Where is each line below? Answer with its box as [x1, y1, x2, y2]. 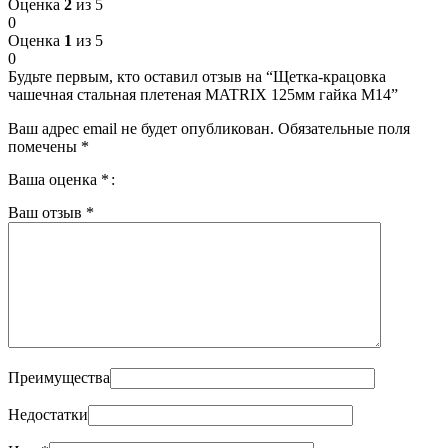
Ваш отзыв [8, 203, 86, 221]
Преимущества [8, 368, 110, 386]
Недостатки [8, 405, 88, 423]
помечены [8, 137, 81, 155]
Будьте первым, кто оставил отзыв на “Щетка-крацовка [8, 67, 386, 85]
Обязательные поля [278, 119, 410, 137]
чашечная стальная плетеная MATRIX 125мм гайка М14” [8, 85, 398, 103]
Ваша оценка [8, 170, 101, 188]
